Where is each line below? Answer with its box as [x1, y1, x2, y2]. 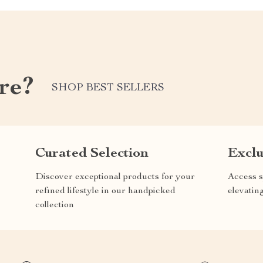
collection [35, 200, 74, 210]
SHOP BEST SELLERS [52, 83, 164, 94]
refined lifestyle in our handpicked [35, 186, 176, 196]
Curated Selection [35, 146, 149, 161]
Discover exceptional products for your [35, 172, 195, 182]
